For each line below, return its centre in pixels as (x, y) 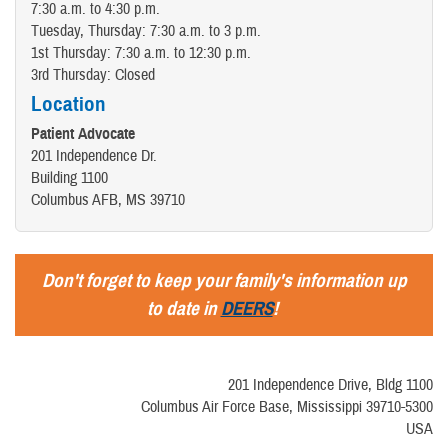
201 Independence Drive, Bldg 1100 (330, 384)
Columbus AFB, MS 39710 (108, 199)
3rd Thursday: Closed (93, 74)
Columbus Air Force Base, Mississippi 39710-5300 (287, 406)
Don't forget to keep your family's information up (224, 280)
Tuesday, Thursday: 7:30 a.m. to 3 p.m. (146, 30)
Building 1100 (69, 177)
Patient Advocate (83, 133)
